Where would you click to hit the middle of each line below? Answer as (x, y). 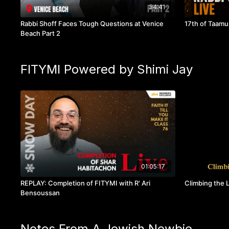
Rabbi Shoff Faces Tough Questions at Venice (92, 24)
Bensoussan (40, 193)
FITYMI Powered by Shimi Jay (107, 69)
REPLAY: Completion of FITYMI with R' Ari (86, 183)
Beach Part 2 (41, 33)
